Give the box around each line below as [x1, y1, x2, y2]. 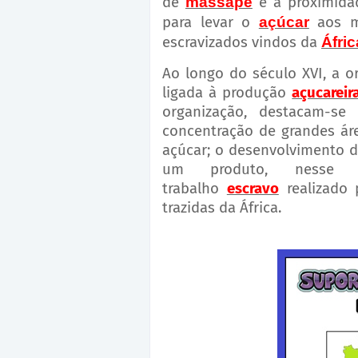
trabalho [162, 180, 227, 198]
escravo [226, 180, 279, 198]
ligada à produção [162, 84, 292, 102]
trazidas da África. [162, 199, 281, 217]
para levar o [162, 14, 259, 32]
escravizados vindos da [162, 34, 321, 52]
